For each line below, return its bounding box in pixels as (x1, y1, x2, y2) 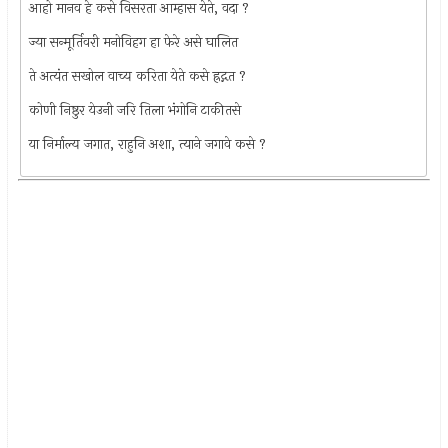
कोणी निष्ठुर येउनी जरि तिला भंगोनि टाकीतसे (29, 99, 242, 121)
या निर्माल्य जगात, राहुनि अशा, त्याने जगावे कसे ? (29, 133, 267, 155)
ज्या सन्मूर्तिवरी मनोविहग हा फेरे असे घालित (29, 31, 239, 53)
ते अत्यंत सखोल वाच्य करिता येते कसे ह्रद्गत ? (29, 65, 247, 87)
